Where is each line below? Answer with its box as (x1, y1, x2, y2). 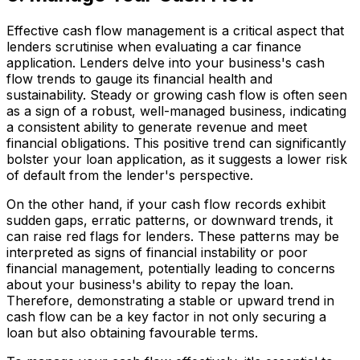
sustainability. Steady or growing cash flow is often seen (6, 86, 347, 103)
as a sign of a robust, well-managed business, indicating (6, 102, 346, 119)
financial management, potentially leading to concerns (6, 260, 335, 276)
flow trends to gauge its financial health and (6, 70, 272, 87)
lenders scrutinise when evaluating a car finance (6, 38, 301, 55)
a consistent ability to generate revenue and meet (6, 118, 307, 135)
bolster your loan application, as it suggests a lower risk (6, 150, 347, 167)
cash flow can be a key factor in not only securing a (6, 308, 326, 325)
